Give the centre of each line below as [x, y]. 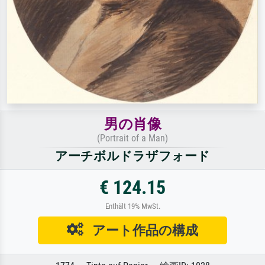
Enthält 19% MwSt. [132, 206]
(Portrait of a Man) [132, 138]
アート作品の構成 [141, 230]
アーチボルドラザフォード [132, 156]
